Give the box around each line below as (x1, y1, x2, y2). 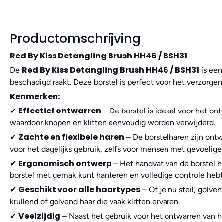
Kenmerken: (10, 91, 60, 103)
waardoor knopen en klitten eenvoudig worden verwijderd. (10, 118, 215, 128)
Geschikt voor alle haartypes (18, 184, 140, 196)
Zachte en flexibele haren (18, 131, 124, 143)
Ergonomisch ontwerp (18, 158, 111, 169)
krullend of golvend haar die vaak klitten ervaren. (10, 197, 180, 207)
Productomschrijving (10, 30, 141, 48)
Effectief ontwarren (18, 105, 101, 117)
